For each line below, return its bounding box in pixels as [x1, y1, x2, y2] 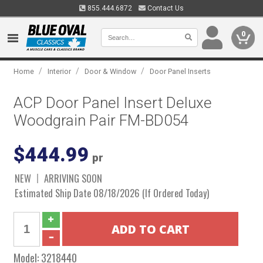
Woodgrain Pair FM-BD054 [14, 112, 189, 129]
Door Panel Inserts [150, 67, 211, 76]
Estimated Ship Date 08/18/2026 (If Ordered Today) [15, 186, 210, 200]
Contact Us [146, 4, 184, 12]
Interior [48, 67, 72, 76]
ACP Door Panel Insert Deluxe [14, 94, 213, 112]
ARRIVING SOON [44, 171, 103, 186]
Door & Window [85, 67, 137, 76]
